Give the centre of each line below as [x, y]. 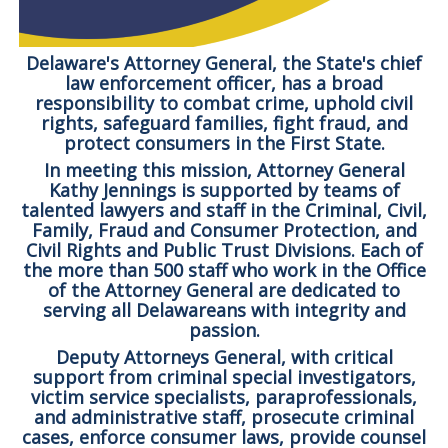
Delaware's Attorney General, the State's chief [224, 62]
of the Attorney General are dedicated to [224, 289]
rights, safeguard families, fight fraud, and [224, 122]
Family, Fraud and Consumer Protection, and [224, 229]
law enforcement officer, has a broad [224, 82]
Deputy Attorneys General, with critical [224, 356]
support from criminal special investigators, [224, 376]
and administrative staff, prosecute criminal [224, 416]
